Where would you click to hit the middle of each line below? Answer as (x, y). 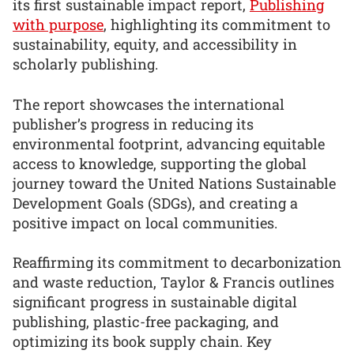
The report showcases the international (149, 104)
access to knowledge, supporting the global (160, 163)
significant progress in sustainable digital (155, 302)
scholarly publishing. (85, 64)
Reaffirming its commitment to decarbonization (177, 263)
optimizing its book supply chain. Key (142, 342)
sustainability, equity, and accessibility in (155, 44)
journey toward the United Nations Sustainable (174, 183)
